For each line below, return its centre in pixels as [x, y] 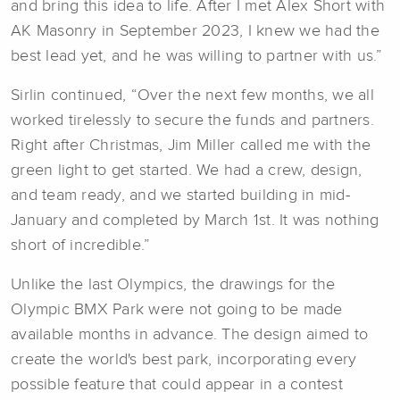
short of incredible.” [81, 246]
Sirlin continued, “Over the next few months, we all [192, 96]
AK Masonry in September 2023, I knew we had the [195, 32]
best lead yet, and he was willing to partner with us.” [197, 57]
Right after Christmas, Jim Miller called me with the [191, 146]
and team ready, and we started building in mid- [180, 196]
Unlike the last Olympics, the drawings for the [173, 285]
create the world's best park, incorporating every [184, 360]
